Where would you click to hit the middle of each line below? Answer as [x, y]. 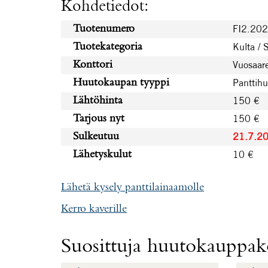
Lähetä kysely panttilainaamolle [133, 187]
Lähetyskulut [102, 154]
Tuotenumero [104, 29]
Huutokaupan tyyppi [121, 83]
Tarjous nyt [99, 118]
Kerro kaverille [94, 209]
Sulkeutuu [96, 136]
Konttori [93, 65]
